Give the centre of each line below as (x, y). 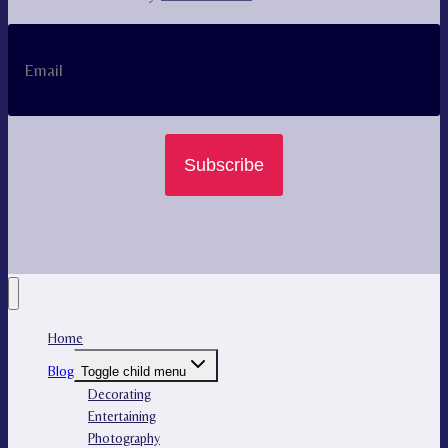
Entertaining (122, 415)
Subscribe (224, 165)
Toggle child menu (133, 371)
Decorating (119, 393)
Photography (124, 437)
